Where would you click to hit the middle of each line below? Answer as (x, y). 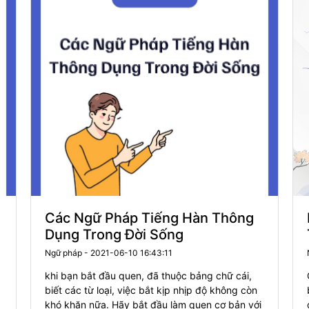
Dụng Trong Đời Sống (114, 235)
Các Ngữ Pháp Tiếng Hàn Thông (149, 218)
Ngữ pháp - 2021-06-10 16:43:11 (109, 253)
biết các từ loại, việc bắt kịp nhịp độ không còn (151, 290)
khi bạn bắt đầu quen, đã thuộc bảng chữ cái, (148, 276)
